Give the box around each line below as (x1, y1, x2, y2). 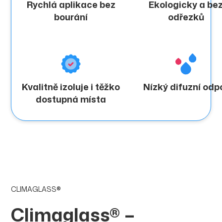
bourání (54, 10, 88, 24)
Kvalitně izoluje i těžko (22, 80, 120, 94)
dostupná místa (36, 93, 107, 106)
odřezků (167, 10, 204, 24)
